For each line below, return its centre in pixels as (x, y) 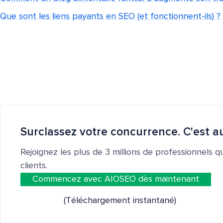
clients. (34, 166)
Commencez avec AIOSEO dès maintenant (116, 179)
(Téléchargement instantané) (120, 201)
